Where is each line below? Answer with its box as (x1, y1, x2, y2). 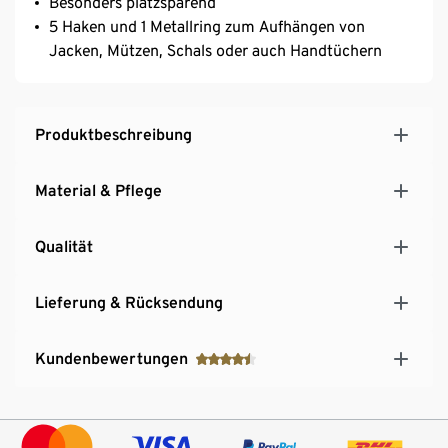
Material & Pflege (35, 180, 162, 200)
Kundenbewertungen (35, 348, 188, 368)
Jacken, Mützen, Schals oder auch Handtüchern (49, 40, 382, 60)
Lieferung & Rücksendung (35, 292, 223, 312)
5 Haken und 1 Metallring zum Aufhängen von (49, 16, 365, 36)
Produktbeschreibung (35, 124, 192, 144)
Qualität (35, 236, 93, 256)
